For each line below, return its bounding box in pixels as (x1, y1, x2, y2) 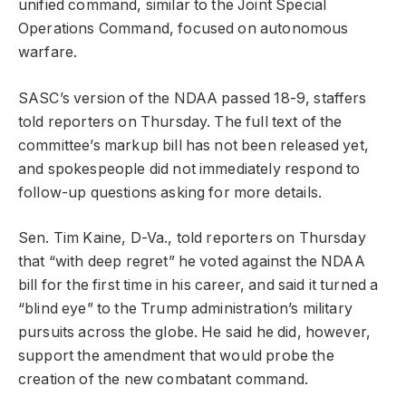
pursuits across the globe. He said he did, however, (18, 324, 372, 342)
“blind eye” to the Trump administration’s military (18, 300, 353, 318)
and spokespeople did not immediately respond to (18, 159, 361, 178)
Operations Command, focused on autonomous (18, 19, 349, 37)
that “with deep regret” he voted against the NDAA (18, 253, 365, 271)
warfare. (18, 43, 82, 61)
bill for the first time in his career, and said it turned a (18, 276, 379, 295)
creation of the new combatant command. (18, 371, 309, 389)
